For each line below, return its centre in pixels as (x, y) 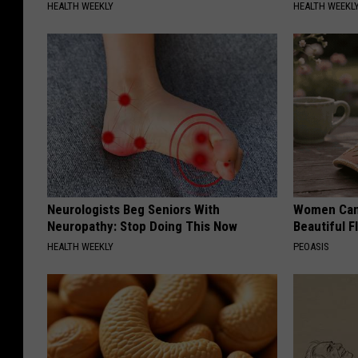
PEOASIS (312, 247)
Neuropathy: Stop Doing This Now (142, 227)
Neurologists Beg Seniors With (133, 210)
